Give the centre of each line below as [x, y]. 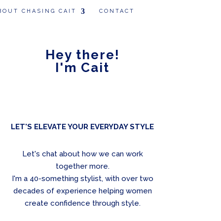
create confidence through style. [82, 203]
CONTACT [117, 11]
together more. [82, 166]
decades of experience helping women [82, 191]
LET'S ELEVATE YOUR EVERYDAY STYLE [83, 127]
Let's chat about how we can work [82, 154]
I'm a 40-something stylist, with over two [82, 179]
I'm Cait [83, 68]
